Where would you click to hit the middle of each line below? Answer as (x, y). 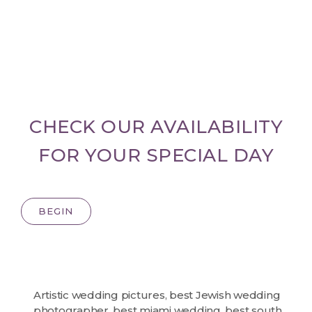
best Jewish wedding (225, 295)
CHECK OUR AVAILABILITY (156, 126)
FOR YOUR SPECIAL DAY (156, 155)
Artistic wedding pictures (99, 295)
